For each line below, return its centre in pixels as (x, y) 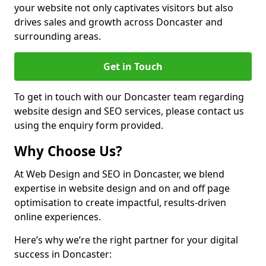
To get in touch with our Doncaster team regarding (129, 97)
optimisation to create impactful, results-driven (120, 202)
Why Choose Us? (68, 151)
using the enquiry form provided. (89, 125)
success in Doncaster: (63, 254)
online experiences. (58, 217)
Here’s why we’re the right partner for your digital (126, 240)
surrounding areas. (58, 36)
